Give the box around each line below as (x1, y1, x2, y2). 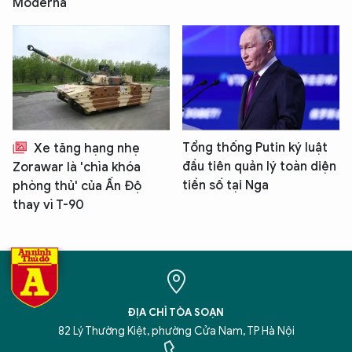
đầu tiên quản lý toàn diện (182, 158, 336, 174)
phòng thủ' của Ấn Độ (13, 178, 141, 194)
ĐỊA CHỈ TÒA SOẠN (128, 305, 224, 319)
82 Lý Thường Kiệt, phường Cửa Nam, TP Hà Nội (57, 324, 295, 338)
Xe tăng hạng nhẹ (31, 140, 140, 156)
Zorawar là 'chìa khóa (13, 159, 141, 175)
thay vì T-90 (13, 196, 84, 213)
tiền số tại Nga (182, 177, 269, 193)
